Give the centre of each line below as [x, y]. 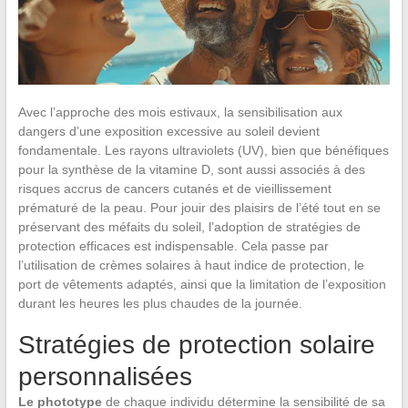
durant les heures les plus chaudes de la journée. [160, 303]
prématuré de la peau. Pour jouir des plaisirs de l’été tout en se [199, 207]
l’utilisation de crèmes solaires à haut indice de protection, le [191, 265]
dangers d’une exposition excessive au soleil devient [168, 131]
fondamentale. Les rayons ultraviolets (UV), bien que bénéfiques [203, 150]
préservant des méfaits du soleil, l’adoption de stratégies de [189, 226]
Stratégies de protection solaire [196, 344]
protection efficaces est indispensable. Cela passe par [173, 245]
